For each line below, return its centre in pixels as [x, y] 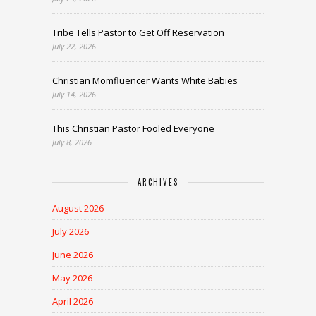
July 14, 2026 [74, 95]
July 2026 [71, 232]
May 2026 [72, 278]
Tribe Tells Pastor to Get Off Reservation [138, 33]
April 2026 [73, 302]
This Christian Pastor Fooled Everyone [133, 129]
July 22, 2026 [74, 47]
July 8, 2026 [72, 142]
